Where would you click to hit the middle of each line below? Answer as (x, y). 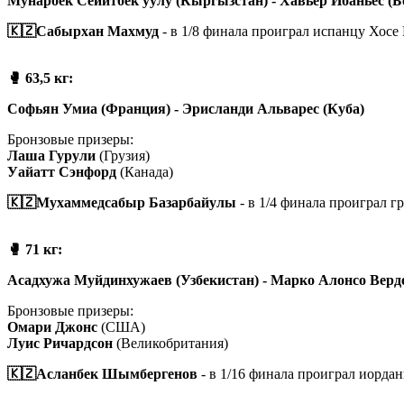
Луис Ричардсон (60, 343)
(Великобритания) (170, 343)
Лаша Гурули (51, 155)
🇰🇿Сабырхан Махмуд (83, 31)
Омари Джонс (52, 326)
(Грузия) (123, 155)
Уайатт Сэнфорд (62, 171)
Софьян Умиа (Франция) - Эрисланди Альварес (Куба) (186, 108)
